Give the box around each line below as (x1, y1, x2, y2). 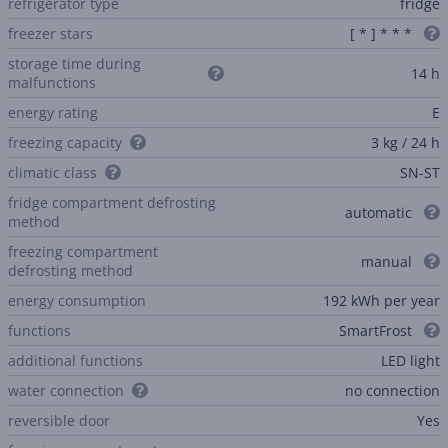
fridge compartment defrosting (8, 193, 216, 212)
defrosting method (8, 261, 133, 280)
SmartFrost (339, 321, 416, 340)
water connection (8, 381, 124, 400)
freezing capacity (8, 133, 122, 152)
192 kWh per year (323, 291, 440, 310)
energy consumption (8, 291, 146, 310)
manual (361, 251, 416, 271)
